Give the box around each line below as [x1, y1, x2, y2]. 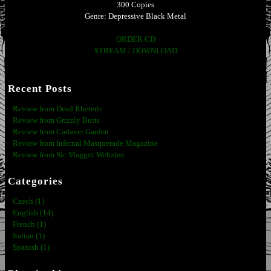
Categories [8, 175, 63, 188]
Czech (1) [13, 197, 44, 206]
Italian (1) [13, 232, 45, 241]
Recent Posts [8, 83, 72, 95]
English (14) [13, 209, 53, 218]
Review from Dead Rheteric [13, 105, 103, 114]
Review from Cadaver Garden [13, 128, 109, 137]
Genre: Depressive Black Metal [85, 11, 186, 21]
